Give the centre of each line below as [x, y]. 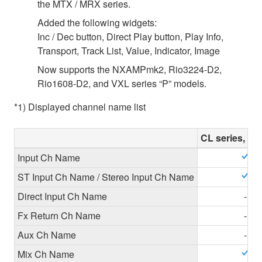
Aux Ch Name [47, 235]
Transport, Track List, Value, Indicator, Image [129, 50]
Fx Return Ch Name [59, 215]
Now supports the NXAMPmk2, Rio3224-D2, [130, 69]
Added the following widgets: [97, 22]
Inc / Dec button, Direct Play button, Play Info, [130, 36]
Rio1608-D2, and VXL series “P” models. [122, 83]
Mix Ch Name [46, 254]
